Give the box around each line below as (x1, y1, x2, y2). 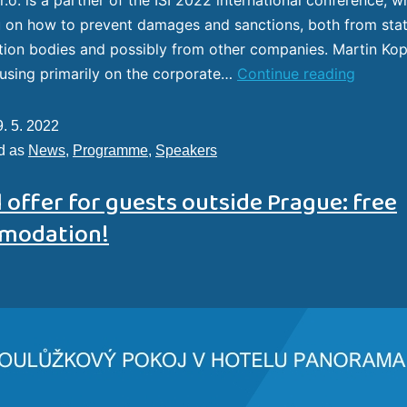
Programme (73, 142, 148, 158)
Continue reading (237, 64, 355, 83)
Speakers (155, 142, 217, 158)
